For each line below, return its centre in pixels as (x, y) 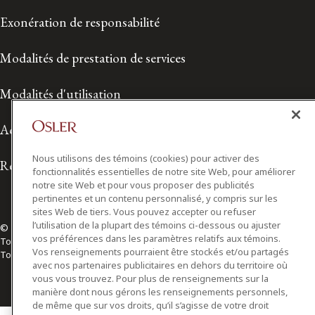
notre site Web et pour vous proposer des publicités (143, 185)
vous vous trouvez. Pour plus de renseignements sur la (150, 278)
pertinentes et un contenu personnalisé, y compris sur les (155, 198)
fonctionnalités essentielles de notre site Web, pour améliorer (164, 172)
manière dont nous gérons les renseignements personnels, (160, 292)
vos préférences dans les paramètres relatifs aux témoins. (156, 238)
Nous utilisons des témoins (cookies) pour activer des (146, 158)
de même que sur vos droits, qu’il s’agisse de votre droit (150, 305)
